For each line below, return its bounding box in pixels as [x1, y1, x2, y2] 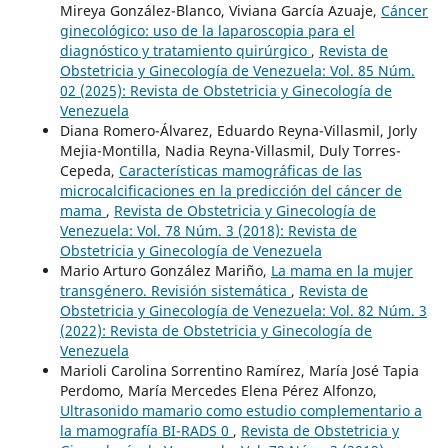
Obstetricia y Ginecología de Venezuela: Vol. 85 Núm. [59, 60, 415, 80]
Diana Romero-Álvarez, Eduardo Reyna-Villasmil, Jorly [59, 120, 417, 140]
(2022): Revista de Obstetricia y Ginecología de [59, 320, 372, 340]
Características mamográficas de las [118, 160, 362, 180]
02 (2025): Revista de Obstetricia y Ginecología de [59, 80, 392, 100]
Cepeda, [59, 160, 119, 180]
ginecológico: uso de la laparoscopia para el [59, 20, 355, 40]
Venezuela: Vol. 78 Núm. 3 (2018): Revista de [59, 220, 357, 240]
